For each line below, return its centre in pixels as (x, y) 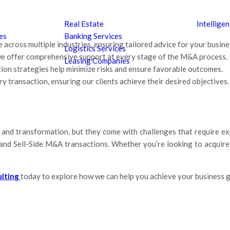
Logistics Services (95, 49)
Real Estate (84, 24)
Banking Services (93, 36)
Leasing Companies (97, 61)
